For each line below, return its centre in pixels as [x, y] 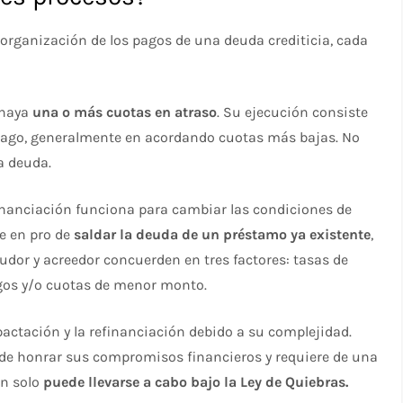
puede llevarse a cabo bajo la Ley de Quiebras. [196, 382]
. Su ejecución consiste [293, 112]
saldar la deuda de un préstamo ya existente [223, 235]
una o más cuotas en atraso [125, 112]
